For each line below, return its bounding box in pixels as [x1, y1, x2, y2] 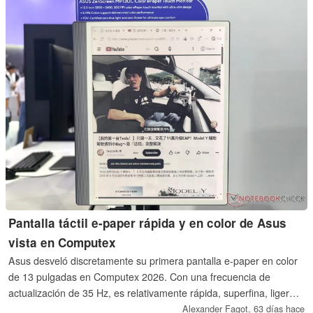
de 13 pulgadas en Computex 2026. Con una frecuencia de [8, 270, 271, 284]
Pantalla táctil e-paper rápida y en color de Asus [8, 214, 287, 232]
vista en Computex [8, 234, 117, 252]
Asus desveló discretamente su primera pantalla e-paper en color [8, 254, 298, 268]
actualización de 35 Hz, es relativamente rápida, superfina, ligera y [8, 286, 303, 300]
